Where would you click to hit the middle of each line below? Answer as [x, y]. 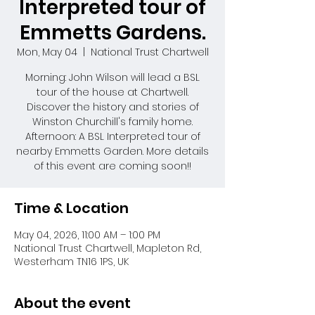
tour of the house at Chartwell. [112, 92]
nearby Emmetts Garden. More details [112, 151]
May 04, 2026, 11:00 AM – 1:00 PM [87, 235]
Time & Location [71, 208]
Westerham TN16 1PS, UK [71, 262]
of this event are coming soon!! [112, 166]
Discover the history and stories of [112, 107]
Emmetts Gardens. [112, 33]
